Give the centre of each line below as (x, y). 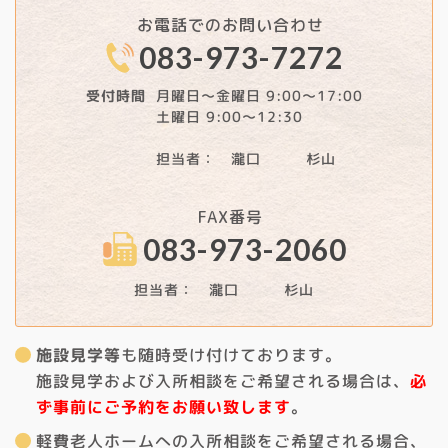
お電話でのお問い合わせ (230, 24)
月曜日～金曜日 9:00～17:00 (259, 95)
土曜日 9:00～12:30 (229, 116)
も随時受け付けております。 (232, 354)
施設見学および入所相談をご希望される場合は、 (223, 380)
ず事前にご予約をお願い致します (163, 406)
